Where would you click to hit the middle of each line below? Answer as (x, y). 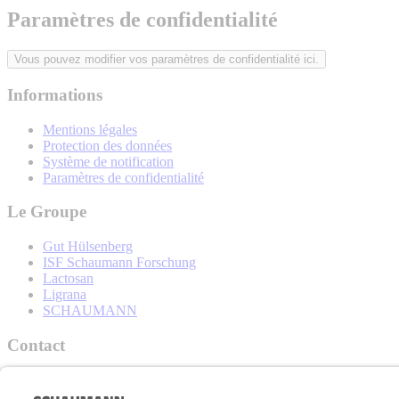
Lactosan (68, 279)
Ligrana (65, 295)
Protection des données (107, 145)
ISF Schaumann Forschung (119, 263)
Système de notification (108, 161)
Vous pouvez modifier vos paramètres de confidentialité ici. (167, 60)
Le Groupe (47, 212)
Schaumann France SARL (81, 379)
